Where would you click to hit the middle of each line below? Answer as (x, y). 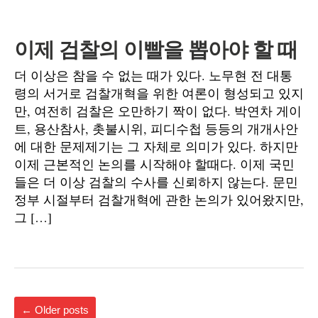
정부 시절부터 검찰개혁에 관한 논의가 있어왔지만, (159, 199)
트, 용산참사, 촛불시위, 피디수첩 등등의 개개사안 (156, 128)
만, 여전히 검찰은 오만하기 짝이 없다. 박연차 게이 (158, 111)
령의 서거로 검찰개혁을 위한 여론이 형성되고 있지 (159, 93)
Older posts (60, 309)
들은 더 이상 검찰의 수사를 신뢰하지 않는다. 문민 (156, 182)
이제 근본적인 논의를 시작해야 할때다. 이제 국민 (154, 164)
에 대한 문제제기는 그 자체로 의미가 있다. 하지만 (156, 146)
